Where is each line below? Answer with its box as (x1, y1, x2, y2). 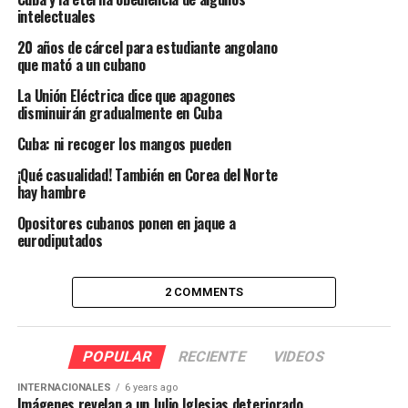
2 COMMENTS (164, 285, 244, 300)
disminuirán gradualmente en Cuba (16, 102, 222, 125)
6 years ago (124, 382, 178, 394)
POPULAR (81, 348, 155, 366)
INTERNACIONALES (16, 382, 111, 394)
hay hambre (16, 181, 86, 204)
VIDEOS (271, 348, 328, 366)
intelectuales (16, 5, 96, 28)
